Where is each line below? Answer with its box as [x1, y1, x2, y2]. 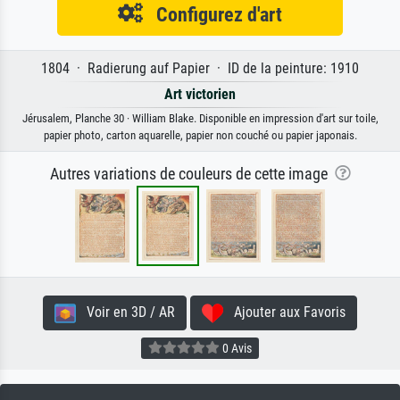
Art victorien [164, 86, 236, 104]
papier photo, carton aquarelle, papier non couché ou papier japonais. [43, 129, 357, 143]
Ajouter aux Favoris [223, 304, 346, 321]
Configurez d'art [143, 3, 282, 27]
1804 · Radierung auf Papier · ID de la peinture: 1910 [41, 60, 359, 78]
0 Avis [220, 340, 252, 355]
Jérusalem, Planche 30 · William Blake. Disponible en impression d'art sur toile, [21, 112, 379, 126]
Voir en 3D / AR [76, 304, 175, 321]
